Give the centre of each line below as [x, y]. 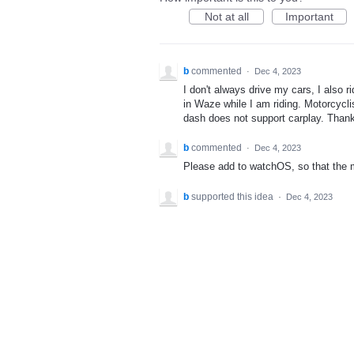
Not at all [226, 17]
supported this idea [233, 196]
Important [309, 17]
